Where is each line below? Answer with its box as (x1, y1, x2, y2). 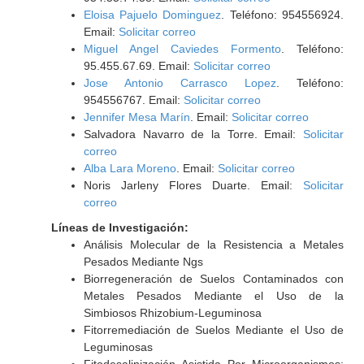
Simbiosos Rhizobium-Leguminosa (83, 306, 262, 319)
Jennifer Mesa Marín (83, 110, 190, 123)
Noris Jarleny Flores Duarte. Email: (83, 179, 303, 192)
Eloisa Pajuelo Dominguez (83, 8, 222, 21)
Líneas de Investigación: (50, 221, 188, 234)
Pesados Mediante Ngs (83, 255, 203, 268)
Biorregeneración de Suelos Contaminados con (83, 272, 344, 285)
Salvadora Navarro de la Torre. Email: (83, 128, 303, 141)
